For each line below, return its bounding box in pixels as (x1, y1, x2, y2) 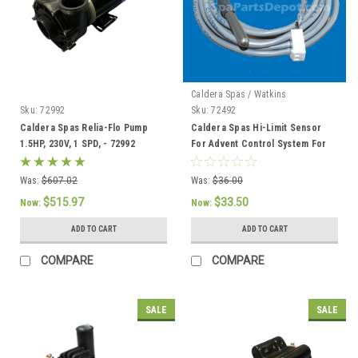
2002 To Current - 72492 (191, 153, 296, 165)
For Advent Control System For (191, 137, 327, 149)
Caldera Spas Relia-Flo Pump (20, 121, 148, 133)
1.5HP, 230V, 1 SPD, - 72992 (20, 137, 135, 149)
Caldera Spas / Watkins (191, 88, 287, 100)
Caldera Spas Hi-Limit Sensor (191, 121, 321, 133)
